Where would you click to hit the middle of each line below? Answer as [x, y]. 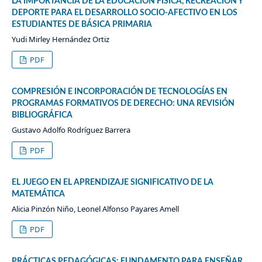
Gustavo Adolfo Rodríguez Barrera [71, 130]
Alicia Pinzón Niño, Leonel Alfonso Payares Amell [95, 209]
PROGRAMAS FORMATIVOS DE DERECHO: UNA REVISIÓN [123, 104]
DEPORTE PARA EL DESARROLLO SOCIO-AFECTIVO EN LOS [124, 13]
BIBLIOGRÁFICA [42, 116]
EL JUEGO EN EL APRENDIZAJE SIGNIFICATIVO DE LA [112, 183]
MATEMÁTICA [38, 194]
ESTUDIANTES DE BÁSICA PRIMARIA [82, 25]
